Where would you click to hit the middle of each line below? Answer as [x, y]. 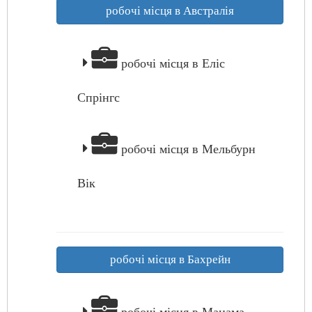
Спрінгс [99, 97]
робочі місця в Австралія [170, 11]
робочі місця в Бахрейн [170, 259]
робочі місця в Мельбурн [187, 149]
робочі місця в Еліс [171, 63]
